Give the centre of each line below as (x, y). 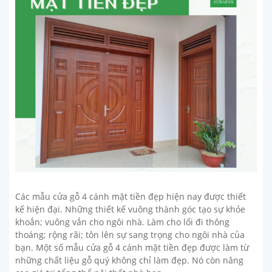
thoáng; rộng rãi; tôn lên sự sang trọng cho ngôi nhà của (130, 234)
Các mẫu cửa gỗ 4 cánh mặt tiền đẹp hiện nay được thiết (131, 196)
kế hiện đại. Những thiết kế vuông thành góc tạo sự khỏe (130, 209)
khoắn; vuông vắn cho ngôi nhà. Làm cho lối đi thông (122, 222)
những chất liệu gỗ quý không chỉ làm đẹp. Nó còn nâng (129, 260)
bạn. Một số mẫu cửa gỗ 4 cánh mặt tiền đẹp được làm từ (132, 247)
